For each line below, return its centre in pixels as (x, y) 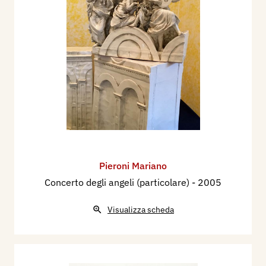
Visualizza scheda (141, 210)
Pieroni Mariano (133, 166)
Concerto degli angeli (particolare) (118, 183)
